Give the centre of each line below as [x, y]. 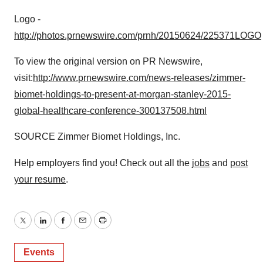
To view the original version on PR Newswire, [108, 61]
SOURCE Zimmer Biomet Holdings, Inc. [97, 136]
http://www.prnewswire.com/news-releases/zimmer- [139, 78]
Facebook [83, 227]
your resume [40, 179]
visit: [23, 78]
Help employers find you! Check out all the [103, 163]
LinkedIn [60, 227]
